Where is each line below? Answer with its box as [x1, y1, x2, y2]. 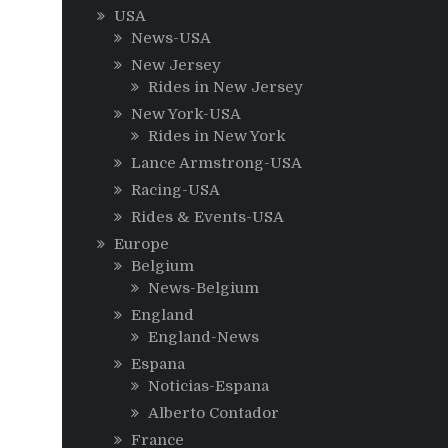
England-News [148, 328, 259, 346]
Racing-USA [131, 181, 220, 199]
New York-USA [131, 105, 241, 123]
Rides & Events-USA [131, 208, 284, 226]
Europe [114, 235, 169, 253]
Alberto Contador [148, 404, 279, 422]
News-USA [131, 29, 211, 47]
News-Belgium [148, 279, 259, 297]
